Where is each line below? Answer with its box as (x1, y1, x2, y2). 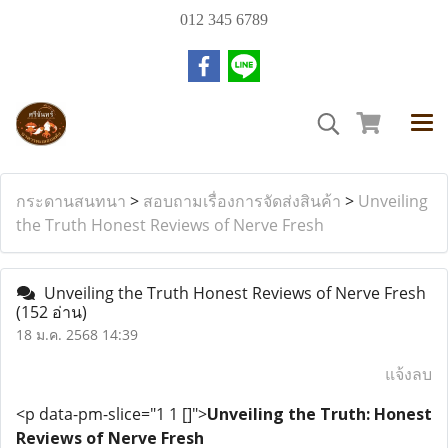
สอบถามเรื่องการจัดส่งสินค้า (143, 190, 341, 212)
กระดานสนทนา (16, 190, 126, 212)
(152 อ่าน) (16, 301, 87, 323)
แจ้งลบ (385, 363, 432, 385)
